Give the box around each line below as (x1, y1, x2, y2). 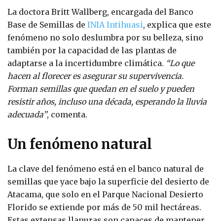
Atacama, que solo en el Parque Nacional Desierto (7, 189, 203, 199)
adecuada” (7, 109, 47, 119)
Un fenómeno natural (7, 135, 152, 152)
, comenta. (47, 109, 87, 119)
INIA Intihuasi (87, 19, 143, 30)
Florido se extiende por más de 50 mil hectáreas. (7, 202, 201, 212)
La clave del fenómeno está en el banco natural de (7, 163, 204, 174)
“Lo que (166, 58, 194, 68)
